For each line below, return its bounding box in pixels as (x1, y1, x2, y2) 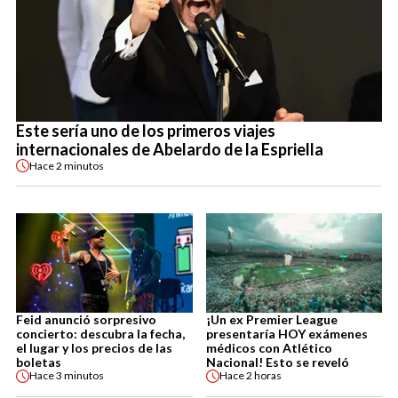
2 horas (245, 369, 282, 383)
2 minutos (56, 158, 104, 172)
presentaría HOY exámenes (205, 325, 368, 341)
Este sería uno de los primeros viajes (16, 121, 275, 141)
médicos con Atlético (205, 339, 332, 355)
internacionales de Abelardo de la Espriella (16, 139, 323, 160)
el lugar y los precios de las (16, 339, 172, 355)
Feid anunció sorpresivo (16, 311, 156, 327)
